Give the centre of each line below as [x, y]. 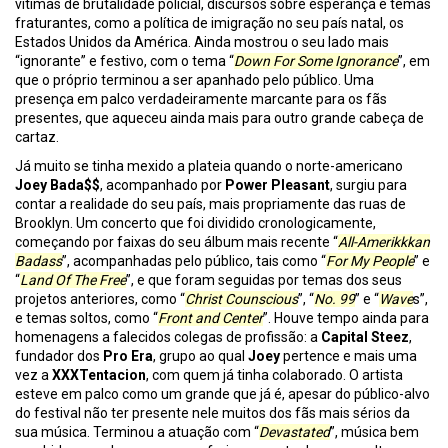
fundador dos [59, 356]
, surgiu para [368, 185]
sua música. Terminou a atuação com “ [137, 432]
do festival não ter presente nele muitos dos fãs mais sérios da [212, 413]
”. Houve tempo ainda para [346, 318]
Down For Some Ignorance [316, 61]
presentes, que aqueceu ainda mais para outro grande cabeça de [219, 118]
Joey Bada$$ [57, 185]
